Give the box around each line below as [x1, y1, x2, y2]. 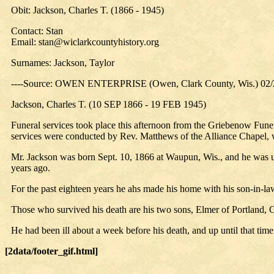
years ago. [11, 163, 50, 173]
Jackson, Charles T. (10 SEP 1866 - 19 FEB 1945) [11, 99, 206, 109]
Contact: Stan [11, 26, 63, 36]
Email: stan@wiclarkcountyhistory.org [11, 37, 159, 47]
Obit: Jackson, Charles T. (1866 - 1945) [11, 5, 164, 15]
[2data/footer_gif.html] [5, 246, 98, 256]
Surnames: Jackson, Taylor [11, 57, 114, 68]
